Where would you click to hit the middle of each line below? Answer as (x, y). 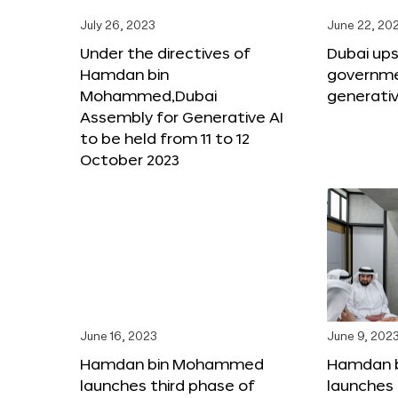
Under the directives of (165, 52)
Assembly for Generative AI (182, 116)
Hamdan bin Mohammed (172, 363)
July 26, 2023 (118, 26)
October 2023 (130, 159)
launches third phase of (167, 385)
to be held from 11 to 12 (165, 138)
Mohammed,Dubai (148, 95)
